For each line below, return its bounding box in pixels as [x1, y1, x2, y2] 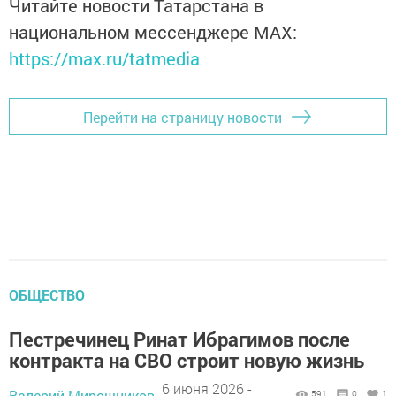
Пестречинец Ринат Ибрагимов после [9, 326, 350, 353]
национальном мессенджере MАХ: [9, 20, 297, 44]
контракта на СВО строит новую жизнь [9, 347, 364, 374]
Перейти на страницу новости [83, 107, 282, 126]
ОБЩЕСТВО [9, 286, 85, 305]
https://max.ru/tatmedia [9, 47, 200, 71]
